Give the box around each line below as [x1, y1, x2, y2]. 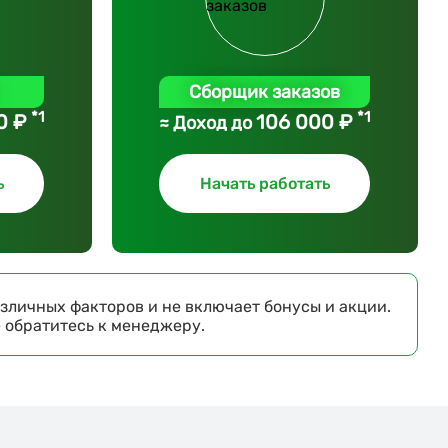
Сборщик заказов [189, 81, 341, 103]
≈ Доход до [159, 112, 257, 134]
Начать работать [199, 174, 330, 193]
